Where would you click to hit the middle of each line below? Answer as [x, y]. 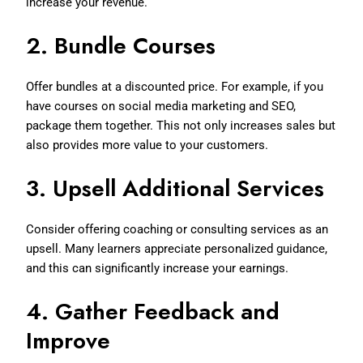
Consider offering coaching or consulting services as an [177, 229]
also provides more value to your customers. [147, 145]
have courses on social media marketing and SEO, [161, 106]
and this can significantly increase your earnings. [158, 268]
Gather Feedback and [168, 311]
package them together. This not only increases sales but [181, 125]
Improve [68, 340]
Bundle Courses [135, 45]
